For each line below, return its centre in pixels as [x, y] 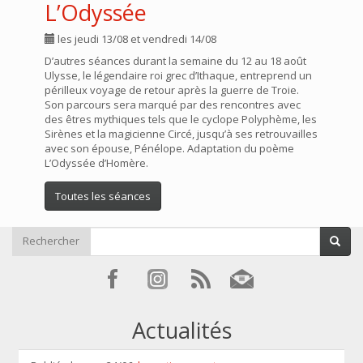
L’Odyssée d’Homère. [96, 163]
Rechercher [51, 241]
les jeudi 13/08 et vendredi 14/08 [136, 39]
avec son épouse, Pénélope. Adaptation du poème [169, 148]
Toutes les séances [103, 196]
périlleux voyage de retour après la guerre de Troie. [172, 90]
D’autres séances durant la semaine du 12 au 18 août [175, 61]
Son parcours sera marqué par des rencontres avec [173, 105]
